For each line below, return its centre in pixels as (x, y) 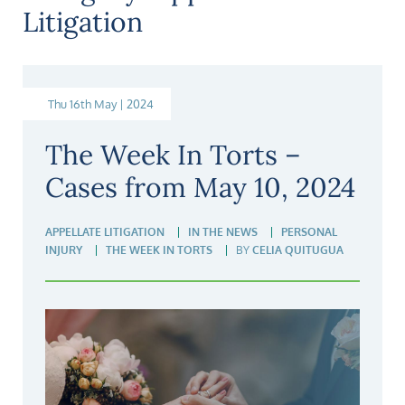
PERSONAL (309, 232)
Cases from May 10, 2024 (200, 187)
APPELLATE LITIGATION (105, 232)
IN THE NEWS (223, 232)
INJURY (64, 250)
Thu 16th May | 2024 (101, 104)
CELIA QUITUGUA (298, 250)
